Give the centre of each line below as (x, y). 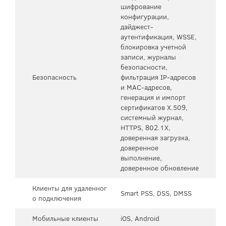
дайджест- (137, 26)
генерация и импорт (153, 97)
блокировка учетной (153, 47)
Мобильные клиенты (65, 218)
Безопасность (54, 77)
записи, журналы (148, 57)
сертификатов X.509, (154, 107)
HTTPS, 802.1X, (146, 127)
